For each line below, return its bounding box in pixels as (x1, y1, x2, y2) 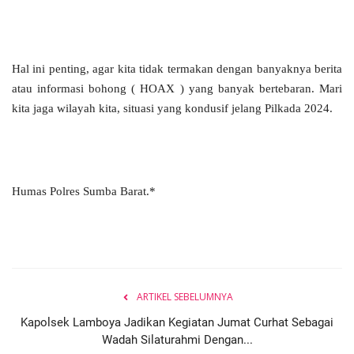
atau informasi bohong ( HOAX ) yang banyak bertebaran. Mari (12, 81, 342, 95)
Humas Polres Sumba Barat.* (12, 183, 156, 198)
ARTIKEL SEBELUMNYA (137, 289, 233, 303)
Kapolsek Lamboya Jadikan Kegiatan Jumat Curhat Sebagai (21, 314, 333, 330)
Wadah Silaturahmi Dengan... (101, 332, 253, 347)
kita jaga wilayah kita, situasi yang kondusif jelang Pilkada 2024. (12, 100, 336, 115)
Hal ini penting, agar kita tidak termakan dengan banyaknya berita (12, 61, 342, 75)
